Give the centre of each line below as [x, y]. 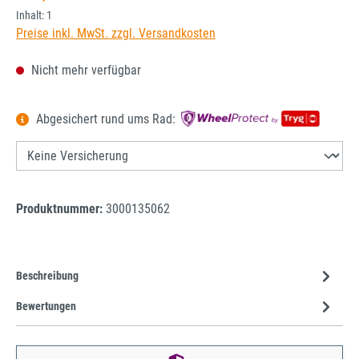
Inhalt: [31, 16]
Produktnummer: [61, 209]
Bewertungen [46, 306]
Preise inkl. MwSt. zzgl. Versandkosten [116, 34]
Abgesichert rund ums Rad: [106, 119]
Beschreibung [47, 276]
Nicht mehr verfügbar [85, 71]
